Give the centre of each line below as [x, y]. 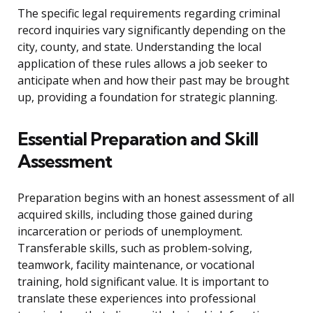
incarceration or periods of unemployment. [130, 232]
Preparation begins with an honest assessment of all [156, 198]
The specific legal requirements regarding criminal [149, 14]
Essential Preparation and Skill [138, 139]
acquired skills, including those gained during [135, 215]
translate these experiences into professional [137, 299]
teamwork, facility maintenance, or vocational [136, 265]
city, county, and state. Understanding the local [139, 47]
